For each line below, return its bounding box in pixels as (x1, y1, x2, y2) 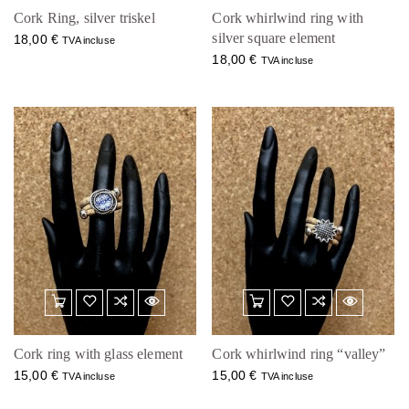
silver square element (212, 30, 336, 47)
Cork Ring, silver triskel (14, 10, 155, 26)
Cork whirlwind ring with (212, 10, 363, 26)
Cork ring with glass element (14, 346, 184, 362)
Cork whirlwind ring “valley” (212, 346, 386, 362)
